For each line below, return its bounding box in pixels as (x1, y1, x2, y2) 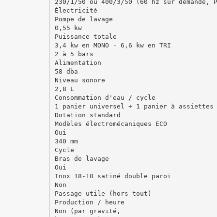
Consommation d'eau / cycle (54, 93, 155, 101)
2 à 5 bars (54, 50, 93, 58)
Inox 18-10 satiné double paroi (54, 172, 171, 180)
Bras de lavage (54, 155, 109, 162)
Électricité (54, 6, 97, 14)
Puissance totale (54, 32, 117, 40)
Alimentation (54, 59, 101, 66)
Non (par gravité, (54, 207, 121, 215)
